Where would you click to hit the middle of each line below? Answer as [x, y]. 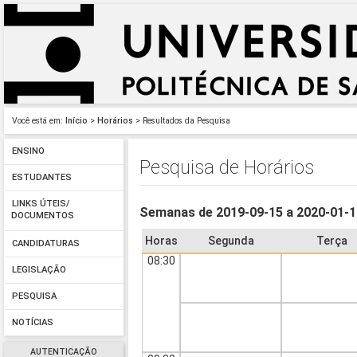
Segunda [231, 241]
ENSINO [28, 151]
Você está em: [37, 121]
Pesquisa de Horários [227, 167]
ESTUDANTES [41, 178]
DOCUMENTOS [43, 217]
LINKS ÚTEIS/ [40, 204]
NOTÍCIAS [32, 323]
